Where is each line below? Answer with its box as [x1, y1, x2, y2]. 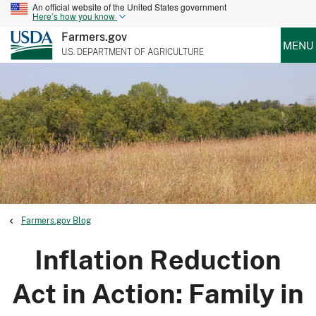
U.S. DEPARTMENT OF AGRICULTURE [61, 47, 204, 57]
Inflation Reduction [35, 243, 281, 275]
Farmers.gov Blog [21, 214, 91, 226]
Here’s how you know [32, 10, 115, 22]
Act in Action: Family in [12, 276, 304, 309]
